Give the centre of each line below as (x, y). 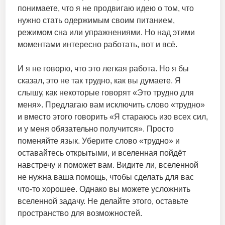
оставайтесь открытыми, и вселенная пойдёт (101, 153)
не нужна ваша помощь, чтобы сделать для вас (105, 177)
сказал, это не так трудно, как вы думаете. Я (99, 81)
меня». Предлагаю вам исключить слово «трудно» (111, 105)
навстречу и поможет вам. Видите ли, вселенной (108, 165)
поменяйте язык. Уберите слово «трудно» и (98, 141)
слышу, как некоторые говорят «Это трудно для (105, 93)
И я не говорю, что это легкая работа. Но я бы (103, 69)
